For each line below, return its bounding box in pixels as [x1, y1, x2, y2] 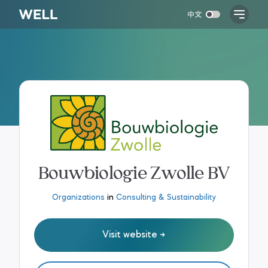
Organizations [52, 193, 105, 202]
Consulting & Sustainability [116, 193, 216, 202]
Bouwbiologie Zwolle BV [38, 160, 230, 182]
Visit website [102, 230, 157, 240]
